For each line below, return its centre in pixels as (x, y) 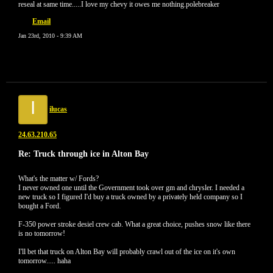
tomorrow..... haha (44, 261)
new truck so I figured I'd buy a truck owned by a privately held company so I (130, 197)
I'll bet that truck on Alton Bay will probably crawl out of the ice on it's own (127, 252)
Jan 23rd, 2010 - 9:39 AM (50, 36)
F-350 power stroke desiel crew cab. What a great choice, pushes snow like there (134, 224)
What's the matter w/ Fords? (58, 179)
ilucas (58, 109)
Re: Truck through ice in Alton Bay (83, 154)
